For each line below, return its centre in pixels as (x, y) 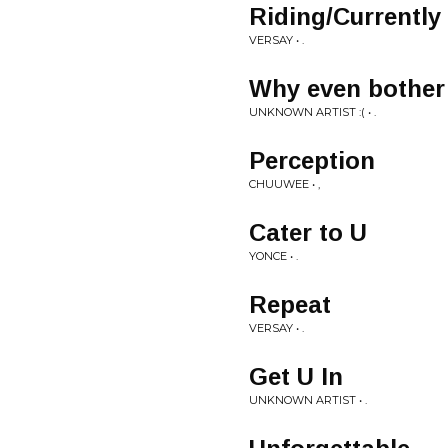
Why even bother (347, 88)
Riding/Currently (345, 16)
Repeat (290, 304)
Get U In (296, 376)
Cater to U (308, 232)
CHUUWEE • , (284, 184)
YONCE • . (273, 256)
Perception (312, 160)
